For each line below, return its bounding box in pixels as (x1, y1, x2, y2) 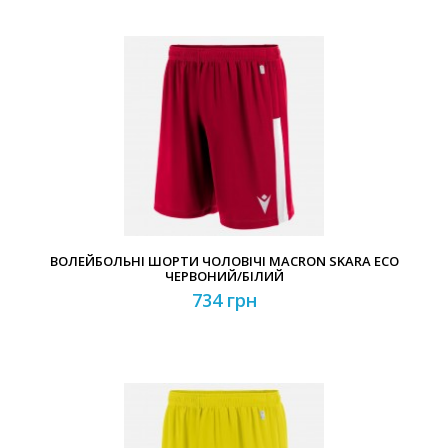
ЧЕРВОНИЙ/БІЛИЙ (164, 267, 284, 285)
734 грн (191, 288, 257, 312)
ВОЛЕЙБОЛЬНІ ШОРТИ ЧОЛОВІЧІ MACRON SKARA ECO (49, 252, 399, 270)
